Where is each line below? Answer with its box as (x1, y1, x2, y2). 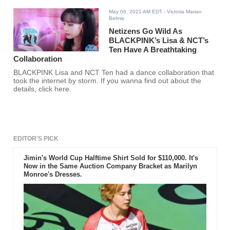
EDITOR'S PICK (13, 135, 59, 143)
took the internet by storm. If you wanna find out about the (13, 77, 202, 85)
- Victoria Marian (162, 9, 202, 15)
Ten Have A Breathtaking (109, 45, 197, 54)
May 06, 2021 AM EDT (109, 9, 163, 15)
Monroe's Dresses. (23, 170, 82, 179)
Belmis (109, 15, 125, 22)
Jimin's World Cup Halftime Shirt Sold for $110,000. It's (23, 154, 198, 162)
